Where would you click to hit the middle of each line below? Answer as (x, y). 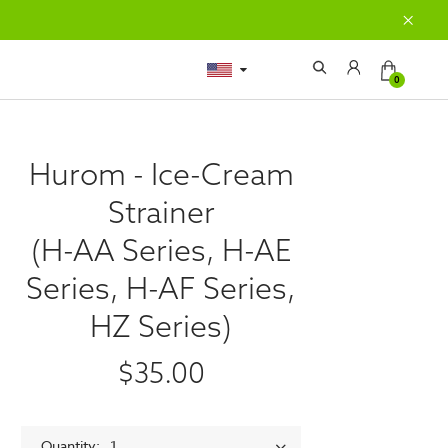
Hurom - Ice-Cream (161, 174)
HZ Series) (161, 326)
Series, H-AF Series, (161, 288)
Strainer (161, 212)
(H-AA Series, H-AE (161, 250)
